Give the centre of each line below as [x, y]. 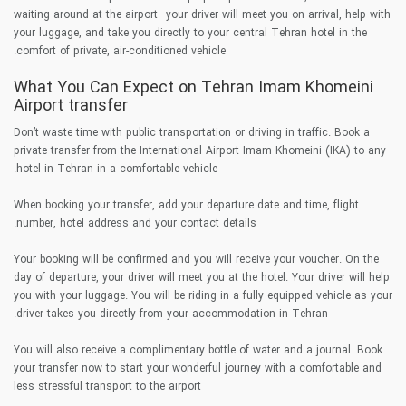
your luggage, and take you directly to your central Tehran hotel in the [190, 33]
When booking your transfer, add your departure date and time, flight [186, 205]
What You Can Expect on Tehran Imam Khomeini [193, 87]
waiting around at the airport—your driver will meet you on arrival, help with [202, 14]
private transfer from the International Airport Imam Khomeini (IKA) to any [200, 150]
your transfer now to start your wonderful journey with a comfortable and [198, 368]
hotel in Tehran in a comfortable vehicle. [117, 169]
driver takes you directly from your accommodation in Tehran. [172, 314]
